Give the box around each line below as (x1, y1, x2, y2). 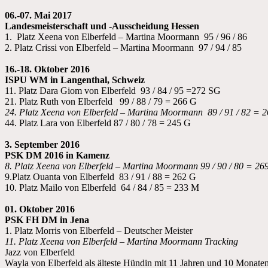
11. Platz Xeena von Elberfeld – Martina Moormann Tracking (5, 236, 240, 246)
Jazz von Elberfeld (5, 246, 75, 257)
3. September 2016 (5, 139, 80, 150)
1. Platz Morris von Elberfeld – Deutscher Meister (5, 225, 193, 236)
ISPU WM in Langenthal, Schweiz (5, 74, 145, 85)
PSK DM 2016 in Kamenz (5, 150, 109, 160)
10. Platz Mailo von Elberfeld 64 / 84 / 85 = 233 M (5, 182, 199, 193)
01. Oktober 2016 (5, 203, 75, 214)
